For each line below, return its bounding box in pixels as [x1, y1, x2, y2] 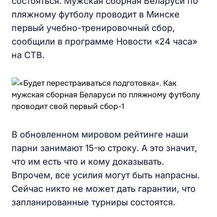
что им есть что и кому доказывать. [12, 156, 164, 167]
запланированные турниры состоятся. [12, 197, 175, 207]
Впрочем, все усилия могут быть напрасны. [12, 170, 200, 180]
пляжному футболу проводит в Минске [12, 9, 180, 19]
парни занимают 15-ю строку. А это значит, [12, 143, 197, 153]
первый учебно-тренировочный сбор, [12, 23, 175, 33]
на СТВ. [12, 50, 45, 60]
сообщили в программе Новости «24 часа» [12, 36, 197, 46]
